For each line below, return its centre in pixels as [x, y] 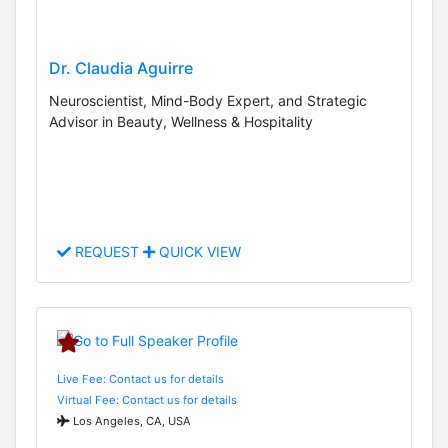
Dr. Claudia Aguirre [121, 68]
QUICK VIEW [198, 252]
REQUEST [107, 252]
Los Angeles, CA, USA [130, 420]
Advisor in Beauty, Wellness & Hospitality [181, 122]
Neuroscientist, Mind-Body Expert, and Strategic [208, 101]
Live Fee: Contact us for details [140, 378]
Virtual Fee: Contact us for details [147, 399]
